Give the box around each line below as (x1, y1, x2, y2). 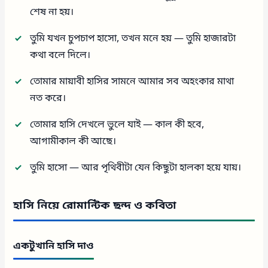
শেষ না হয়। (30, 5, 74, 19)
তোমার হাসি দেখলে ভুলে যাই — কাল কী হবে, (30, 118, 205, 132)
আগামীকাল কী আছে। (30, 135, 117, 148)
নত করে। (30, 92, 66, 105)
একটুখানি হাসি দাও (13, 239, 95, 253)
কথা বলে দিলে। (30, 48, 91, 62)
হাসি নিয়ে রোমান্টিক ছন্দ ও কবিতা (13, 198, 177, 213)
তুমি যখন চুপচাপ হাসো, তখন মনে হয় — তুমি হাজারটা (30, 32, 236, 45)
